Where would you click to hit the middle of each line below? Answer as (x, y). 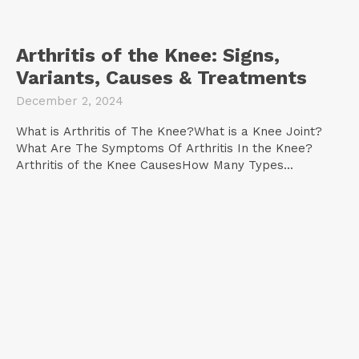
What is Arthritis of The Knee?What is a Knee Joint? (169, 132)
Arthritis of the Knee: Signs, (148, 56)
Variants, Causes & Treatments (161, 78)
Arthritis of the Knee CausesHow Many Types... (155, 165)
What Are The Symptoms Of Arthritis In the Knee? (164, 149)
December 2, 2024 (70, 101)
